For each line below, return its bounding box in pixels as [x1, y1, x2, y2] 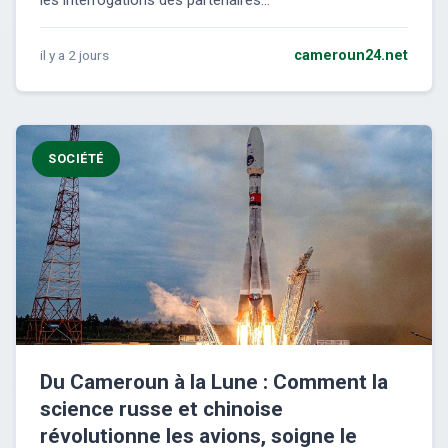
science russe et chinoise [40, 397, 283, 422]
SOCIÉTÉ [48, 151, 104, 167]
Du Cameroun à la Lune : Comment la [40, 370, 388, 395]
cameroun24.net [294, 47, 408, 65]
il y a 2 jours [40, 47, 109, 64]
